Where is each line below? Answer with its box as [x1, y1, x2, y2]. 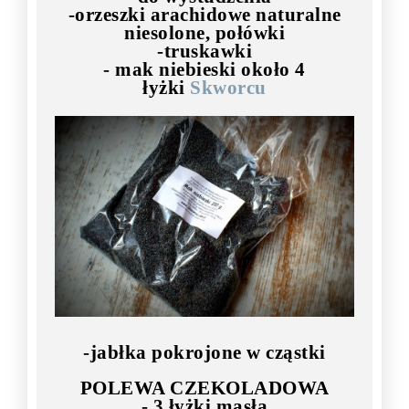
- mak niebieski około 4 [103, 58, 306, 80]
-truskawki [157, 39, 252, 62]
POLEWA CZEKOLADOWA [79, 376, 330, 399]
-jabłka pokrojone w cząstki [83, 341, 326, 363]
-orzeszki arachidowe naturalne [68, 3, 341, 26]
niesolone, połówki [124, 21, 285, 44]
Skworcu [190, 76, 267, 99]
